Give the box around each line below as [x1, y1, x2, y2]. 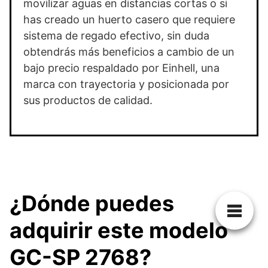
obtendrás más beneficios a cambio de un [23, 45, 234, 58]
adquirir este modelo [10, 217, 228, 243]
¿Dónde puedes [10, 190, 174, 217]
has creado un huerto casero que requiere [23, 13, 235, 26]
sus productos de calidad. [23, 93, 156, 106]
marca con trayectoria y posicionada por [23, 77, 229, 90]
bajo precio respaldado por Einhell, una [23, 61, 220, 74]
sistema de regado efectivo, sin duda [23, 29, 209, 42]
